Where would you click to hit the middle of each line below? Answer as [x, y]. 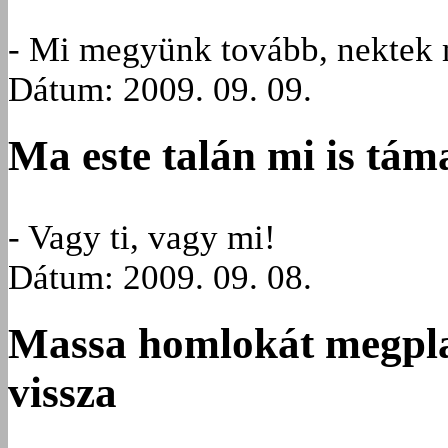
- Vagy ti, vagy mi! [142, 237]
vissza [62, 393]
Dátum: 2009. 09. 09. [160, 89]
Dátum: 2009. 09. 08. [160, 277]
